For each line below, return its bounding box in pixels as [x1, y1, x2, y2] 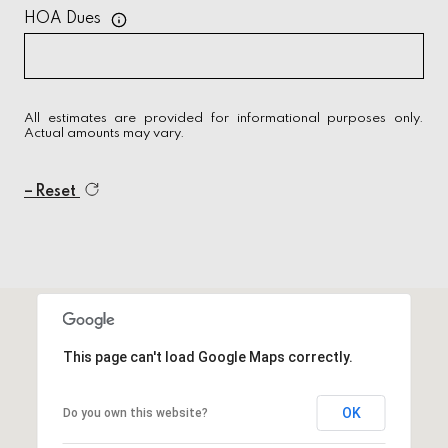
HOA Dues [24, 11, 101, 28]
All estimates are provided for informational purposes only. [24, 111, 424, 125]
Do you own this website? [62, 405, 208, 420]
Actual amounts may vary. [24, 126, 185, 140]
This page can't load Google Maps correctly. [62, 348, 353, 365]
